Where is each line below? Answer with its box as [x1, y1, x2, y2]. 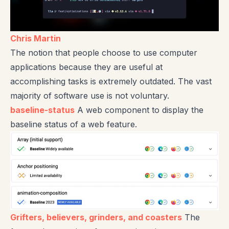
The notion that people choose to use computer [10, 47, 197, 58]
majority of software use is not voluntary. [10, 90, 169, 101]
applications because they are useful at [10, 61, 163, 72]
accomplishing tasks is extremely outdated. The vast [10, 76, 212, 86]
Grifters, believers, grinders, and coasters [10, 212, 182, 223]
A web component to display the [75, 104, 203, 115]
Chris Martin [10, 33, 61, 43]
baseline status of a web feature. [10, 119, 137, 129]
